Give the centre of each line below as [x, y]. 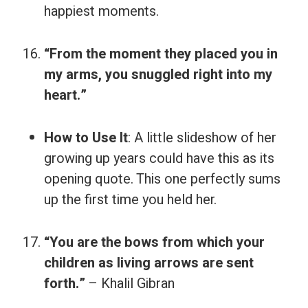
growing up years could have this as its [159, 158]
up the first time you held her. [130, 200]
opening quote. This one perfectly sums [162, 179]
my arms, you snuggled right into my [158, 75]
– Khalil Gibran [130, 284]
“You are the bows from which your [154, 242]
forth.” [65, 284]
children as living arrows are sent [149, 263]
